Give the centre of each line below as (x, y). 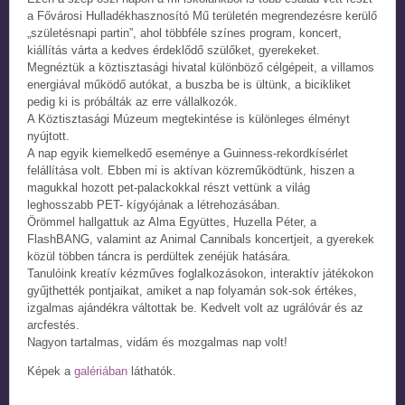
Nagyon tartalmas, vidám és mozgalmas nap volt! (157, 342)
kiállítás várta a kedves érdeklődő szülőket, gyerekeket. (174, 50)
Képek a (51, 371)
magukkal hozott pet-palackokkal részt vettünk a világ (169, 188)
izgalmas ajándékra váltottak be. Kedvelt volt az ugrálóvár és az (195, 308)
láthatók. (152, 371)
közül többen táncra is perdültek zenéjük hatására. (159, 256)
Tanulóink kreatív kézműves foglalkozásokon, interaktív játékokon (200, 273)
